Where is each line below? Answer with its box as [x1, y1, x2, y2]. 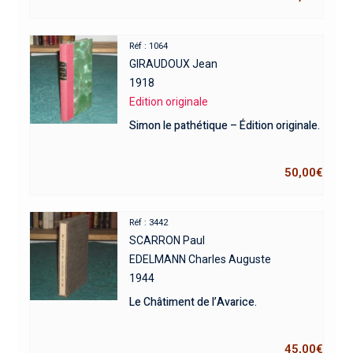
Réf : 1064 [129, 41, 169, 52]
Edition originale [129, 95, 209, 109]
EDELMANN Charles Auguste [129, 253, 272, 266]
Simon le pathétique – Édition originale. [129, 117, 321, 135]
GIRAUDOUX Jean [129, 58, 218, 71]
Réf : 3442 [129, 217, 169, 229]
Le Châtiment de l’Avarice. [129, 294, 258, 311]
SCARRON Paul [129, 234, 206, 247]
